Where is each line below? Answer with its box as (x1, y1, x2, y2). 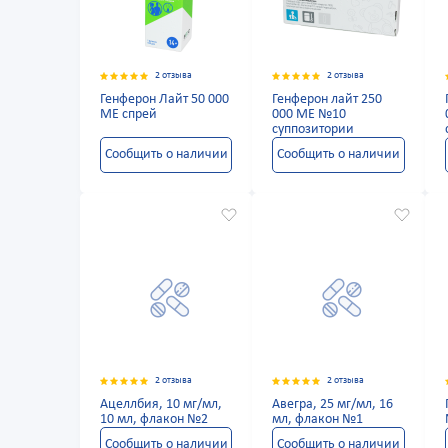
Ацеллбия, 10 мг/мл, (100, 397, 222, 413)
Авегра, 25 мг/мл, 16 (272, 397, 394, 413)
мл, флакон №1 (272, 412, 364, 428)
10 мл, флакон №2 (100, 412, 208, 428)
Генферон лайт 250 (272, 92, 383, 108)
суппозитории (272, 122, 355, 138)
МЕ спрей (100, 107, 157, 123)
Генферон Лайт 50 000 (100, 92, 229, 108)
